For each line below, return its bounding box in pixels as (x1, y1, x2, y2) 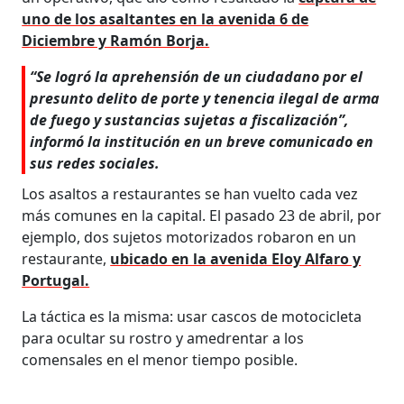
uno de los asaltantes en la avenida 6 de (22, 8, 309, 29)
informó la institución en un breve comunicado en (30, 131, 374, 151)
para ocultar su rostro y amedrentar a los (22, 327, 305, 348)
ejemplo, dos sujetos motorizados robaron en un (22, 226, 357, 247)
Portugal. (22, 270, 90, 290)
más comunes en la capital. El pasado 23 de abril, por (22, 205, 382, 225)
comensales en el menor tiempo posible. (22, 349, 298, 370)
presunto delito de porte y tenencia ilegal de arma (30, 87, 381, 108)
